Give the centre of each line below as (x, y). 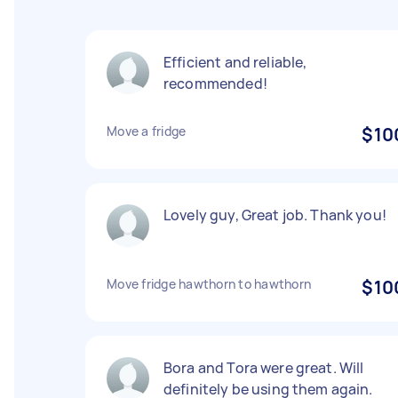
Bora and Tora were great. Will (264, 368)
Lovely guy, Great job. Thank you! (275, 215)
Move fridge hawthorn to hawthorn (209, 284)
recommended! (215, 84)
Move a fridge (147, 131)
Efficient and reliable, (235, 62)
